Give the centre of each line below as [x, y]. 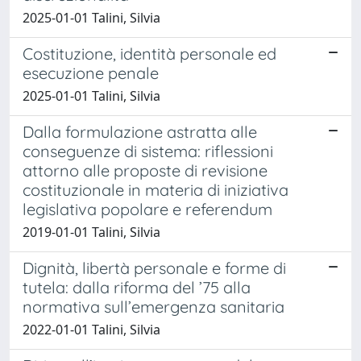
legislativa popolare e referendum [147, 209]
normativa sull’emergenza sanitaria [154, 306]
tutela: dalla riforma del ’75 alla [137, 287]
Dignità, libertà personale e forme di [154, 268]
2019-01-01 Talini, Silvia [91, 232]
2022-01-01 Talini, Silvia [91, 329]
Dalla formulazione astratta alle [140, 131]
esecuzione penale [91, 73]
